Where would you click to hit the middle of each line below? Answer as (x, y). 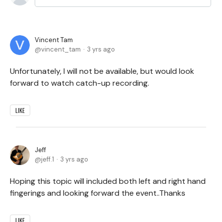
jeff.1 (48, 159)
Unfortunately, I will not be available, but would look (102, 71)
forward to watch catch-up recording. (80, 83)
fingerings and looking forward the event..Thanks (98, 193)
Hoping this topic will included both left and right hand (108, 181)
